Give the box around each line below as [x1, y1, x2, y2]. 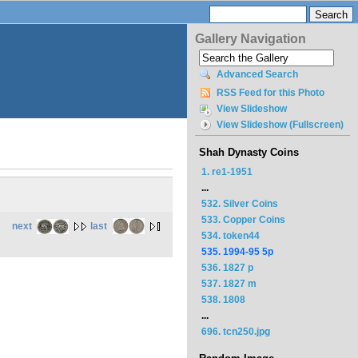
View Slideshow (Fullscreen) [217, 118, 344, 130]
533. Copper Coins [201, 214, 285, 225]
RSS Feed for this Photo [217, 86, 324, 98]
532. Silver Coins [201, 198, 278, 209]
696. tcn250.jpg [201, 326, 270, 337]
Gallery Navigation [195, 32, 306, 46]
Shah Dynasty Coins [199, 146, 299, 159]
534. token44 [201, 230, 260, 241]
